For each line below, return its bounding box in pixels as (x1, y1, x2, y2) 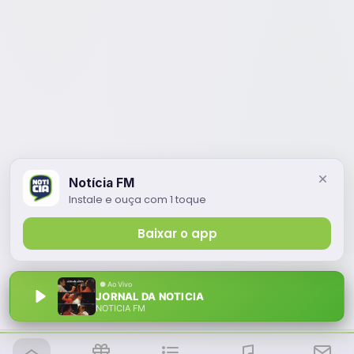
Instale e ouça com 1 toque (69, 192, 206, 206)
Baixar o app (137, 225, 217, 242)
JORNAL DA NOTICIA (96, 290, 205, 303)
